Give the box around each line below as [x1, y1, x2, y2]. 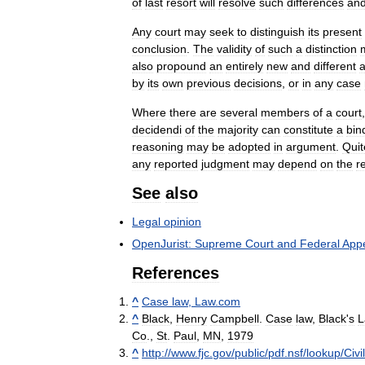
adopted [228, 139, 270, 153]
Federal [300, 236, 340, 250]
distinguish [250, 24, 305, 38]
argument [286, 139, 336, 153]
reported [154, 156, 198, 170]
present [323, 24, 362, 38]
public [235, 345, 265, 359]
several [220, 105, 257, 119]
